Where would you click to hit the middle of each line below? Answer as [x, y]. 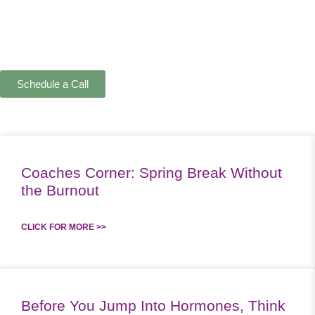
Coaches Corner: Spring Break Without [152, 173]
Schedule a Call [53, 84]
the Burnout [60, 190]
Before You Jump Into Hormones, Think [153, 306]
